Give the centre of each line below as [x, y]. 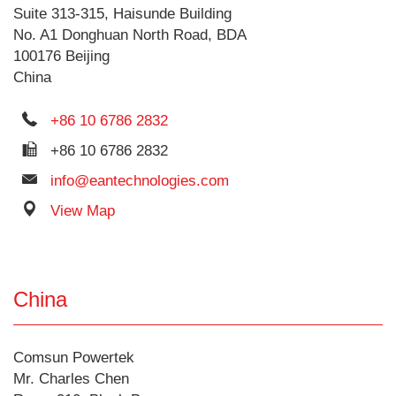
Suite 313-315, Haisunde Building [122, 14]
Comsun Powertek [74, 358]
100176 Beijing [61, 56]
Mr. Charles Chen [71, 379]
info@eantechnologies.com [140, 181]
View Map [83, 211]
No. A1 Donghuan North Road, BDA [130, 35]
